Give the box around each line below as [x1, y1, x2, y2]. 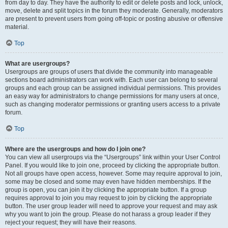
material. [5, 23, 29, 31]
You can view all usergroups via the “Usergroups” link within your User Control [5, 154, 220, 161]
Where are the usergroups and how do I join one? [5, 146, 146, 153]
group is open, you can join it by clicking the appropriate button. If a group [5, 186, 207, 193]
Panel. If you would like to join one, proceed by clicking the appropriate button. [5, 162, 220, 169]
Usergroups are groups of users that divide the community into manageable [5, 68, 213, 75]
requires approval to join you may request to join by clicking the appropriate [5, 194, 212, 202]
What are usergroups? [5, 60, 70, 67]
